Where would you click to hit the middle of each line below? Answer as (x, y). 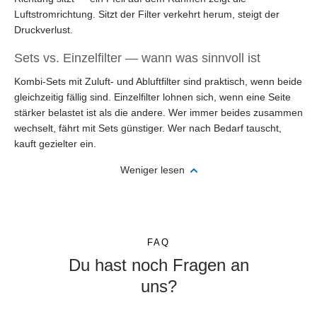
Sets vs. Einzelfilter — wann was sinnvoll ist (137, 58)
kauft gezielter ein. (55, 144)
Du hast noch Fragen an (158, 265)
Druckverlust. (44, 30)
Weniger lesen (154, 170)
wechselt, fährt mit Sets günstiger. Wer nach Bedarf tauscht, (148, 128)
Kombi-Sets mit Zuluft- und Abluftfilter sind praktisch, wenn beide (158, 81)
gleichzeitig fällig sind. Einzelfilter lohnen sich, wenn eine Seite (152, 97)
